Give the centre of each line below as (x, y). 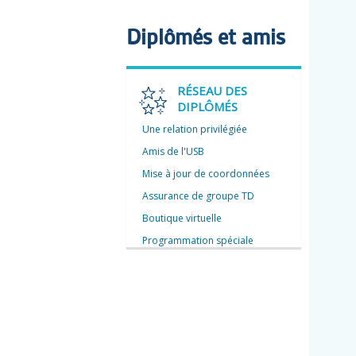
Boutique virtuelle (182, 218)
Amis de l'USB (173, 151)
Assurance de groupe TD (198, 196)
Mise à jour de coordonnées (206, 174)
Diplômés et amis (206, 39)
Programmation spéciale (198, 240)
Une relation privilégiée (195, 129)
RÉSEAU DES (212, 91)
